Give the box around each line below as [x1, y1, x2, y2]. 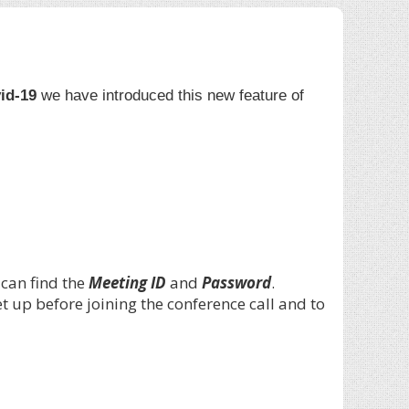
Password [201, 271, 271, 293]
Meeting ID [88, 271, 166, 293]
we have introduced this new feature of [40, 87, 304, 105]
